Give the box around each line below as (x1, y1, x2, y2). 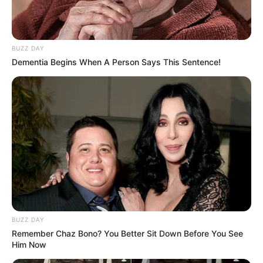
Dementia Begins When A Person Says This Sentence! (12, 56, 221, 67)
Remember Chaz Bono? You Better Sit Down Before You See (12, 228, 243, 238)
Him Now (12, 239, 46, 249)
